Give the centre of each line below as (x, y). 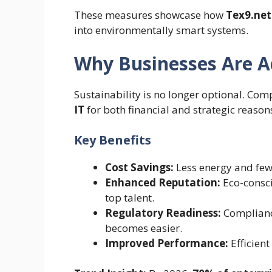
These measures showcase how (150, 15)
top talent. (130, 197)
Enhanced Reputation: (163, 182)
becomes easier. (144, 228)
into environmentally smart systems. (161, 30)
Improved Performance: (167, 243)
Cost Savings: (139, 167)
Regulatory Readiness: (163, 212)
